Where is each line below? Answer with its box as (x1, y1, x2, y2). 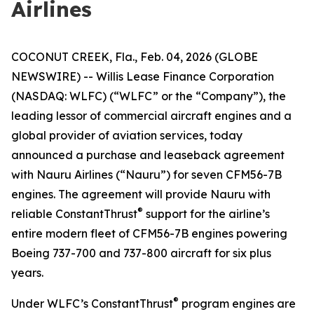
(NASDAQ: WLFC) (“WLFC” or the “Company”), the (11, 89, 286, 103)
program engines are (179, 296, 296, 310)
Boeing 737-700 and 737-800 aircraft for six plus (11, 246, 271, 260)
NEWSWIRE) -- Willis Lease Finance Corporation (11, 69, 274, 83)
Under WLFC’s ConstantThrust (11, 296, 173, 310)
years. (11, 266, 43, 280)
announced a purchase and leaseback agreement (11, 148, 285, 162)
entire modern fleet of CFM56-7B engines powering (11, 226, 287, 240)
